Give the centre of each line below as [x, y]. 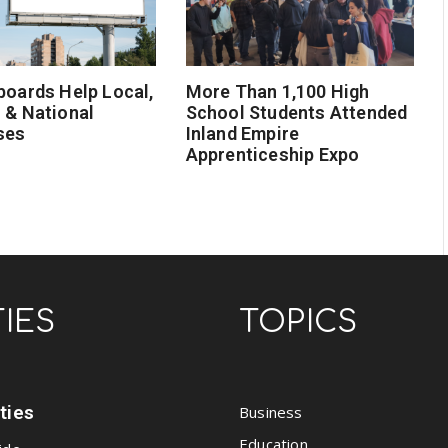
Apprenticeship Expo [272, 155]
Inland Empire [242, 134]
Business [271, 412]
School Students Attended [296, 113]
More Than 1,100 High [277, 92]
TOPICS [298, 323]
